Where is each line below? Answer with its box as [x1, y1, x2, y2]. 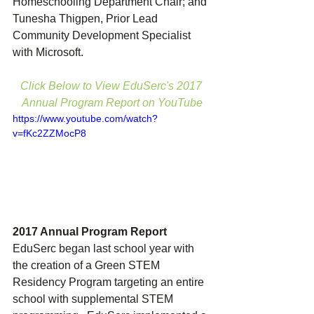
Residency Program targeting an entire [13, 276, 207, 289]
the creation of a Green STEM [13, 259, 163, 272]
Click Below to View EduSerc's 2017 [20, 80, 205, 93]
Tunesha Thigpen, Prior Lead [13, 13, 161, 25]
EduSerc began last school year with [13, 243, 197, 255]
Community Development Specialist [13, 29, 193, 42]
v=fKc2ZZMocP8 [13, 128, 86, 139]
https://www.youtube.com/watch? [13, 113, 158, 125]
